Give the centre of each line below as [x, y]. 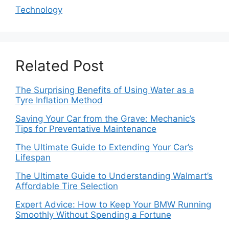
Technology [39, 10]
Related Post [60, 66]
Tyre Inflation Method [59, 100]
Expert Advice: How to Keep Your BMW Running [113, 204]
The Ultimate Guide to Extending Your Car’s [104, 147]
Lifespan [33, 157]
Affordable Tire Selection [67, 186]
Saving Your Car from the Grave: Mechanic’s [105, 119]
